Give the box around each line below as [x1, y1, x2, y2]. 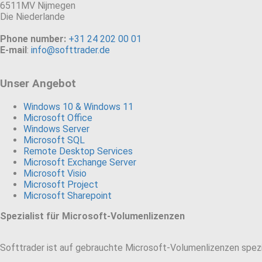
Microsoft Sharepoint [23, 190, 112, 202]
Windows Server [23, 123, 89, 135]
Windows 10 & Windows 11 [23, 101, 133, 113]
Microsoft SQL [23, 135, 85, 146]
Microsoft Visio [23, 168, 87, 180]
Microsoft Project [23, 179, 98, 191]
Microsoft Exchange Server [23, 157, 136, 168]
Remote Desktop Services [23, 146, 133, 157]
